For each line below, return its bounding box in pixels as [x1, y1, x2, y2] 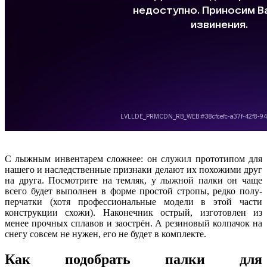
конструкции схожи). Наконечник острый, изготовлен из [5, 207, 262, 218]
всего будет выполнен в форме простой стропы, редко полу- [5, 186, 262, 197]
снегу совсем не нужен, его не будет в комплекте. [5, 229, 206, 240]
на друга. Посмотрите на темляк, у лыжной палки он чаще [5, 175, 262, 186]
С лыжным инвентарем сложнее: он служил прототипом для [5, 154, 262, 164]
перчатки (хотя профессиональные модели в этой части [5, 197, 262, 207]
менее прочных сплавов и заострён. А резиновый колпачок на [5, 218, 262, 229]
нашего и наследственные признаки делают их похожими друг [5, 164, 262, 175]
